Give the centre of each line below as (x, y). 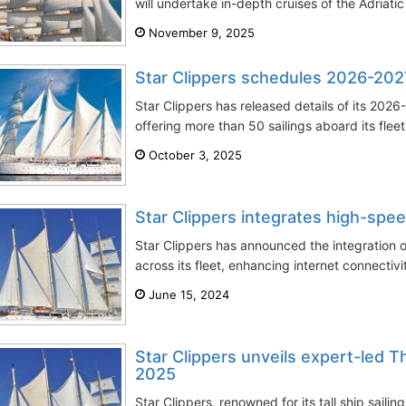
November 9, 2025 (200, 33)
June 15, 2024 (187, 295)
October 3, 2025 (193, 155)
